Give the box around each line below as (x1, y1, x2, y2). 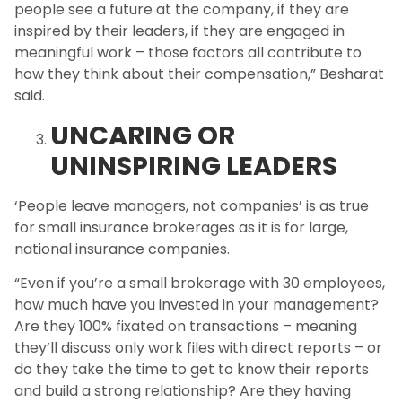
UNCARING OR (50, 117, 235, 153)
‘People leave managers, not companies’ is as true (14, 195, 369, 216)
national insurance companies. (14, 238, 230, 259)
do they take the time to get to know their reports (14, 359, 369, 380)
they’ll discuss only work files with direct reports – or (14, 337, 382, 359)
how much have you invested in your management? (14, 294, 379, 316)
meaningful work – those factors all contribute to (14, 42, 362, 64)
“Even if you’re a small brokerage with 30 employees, (14, 273, 385, 294)
